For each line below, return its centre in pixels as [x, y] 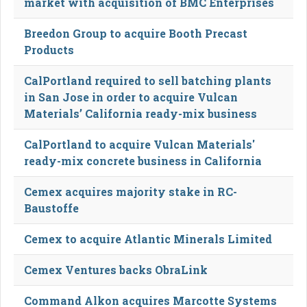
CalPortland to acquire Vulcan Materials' [139, 144]
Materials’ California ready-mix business [140, 113]
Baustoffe [51, 208]
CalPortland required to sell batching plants [148, 80]
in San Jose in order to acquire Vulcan [131, 97]
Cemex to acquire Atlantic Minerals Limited [148, 238]
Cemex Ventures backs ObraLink [116, 269]
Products [49, 49]
